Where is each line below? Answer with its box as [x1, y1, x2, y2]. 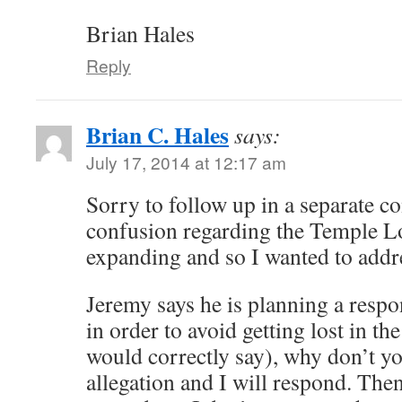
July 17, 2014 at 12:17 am [86, 150, 286, 174]
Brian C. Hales [86, 118, 229, 152]
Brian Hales [86, 18, 195, 48]
